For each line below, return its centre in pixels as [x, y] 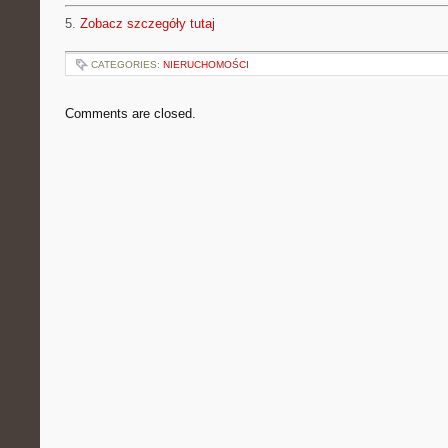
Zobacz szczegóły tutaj [147, 23]
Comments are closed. [130, 113]
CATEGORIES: [127, 64]
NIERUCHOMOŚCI [206, 64]
